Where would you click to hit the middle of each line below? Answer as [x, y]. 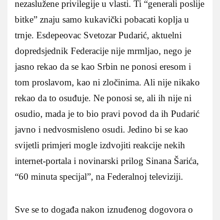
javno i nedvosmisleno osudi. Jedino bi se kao [101, 130]
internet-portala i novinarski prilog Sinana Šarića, [107, 161]
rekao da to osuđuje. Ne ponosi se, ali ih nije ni [103, 98]
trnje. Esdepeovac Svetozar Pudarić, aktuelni [98, 35]
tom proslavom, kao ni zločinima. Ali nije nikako [107, 82]
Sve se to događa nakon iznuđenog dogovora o [104, 210]
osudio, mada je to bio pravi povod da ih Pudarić [107, 114]
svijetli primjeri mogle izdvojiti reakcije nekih [100, 145]
